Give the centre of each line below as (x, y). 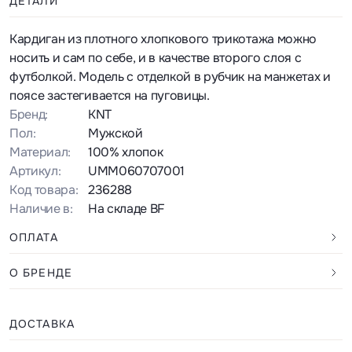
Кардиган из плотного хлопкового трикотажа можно (163, 39)
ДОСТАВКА (42, 324)
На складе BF (127, 209)
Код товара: (44, 190)
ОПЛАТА (34, 238)
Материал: (40, 152)
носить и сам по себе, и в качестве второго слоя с (156, 58)
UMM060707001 (137, 171)
